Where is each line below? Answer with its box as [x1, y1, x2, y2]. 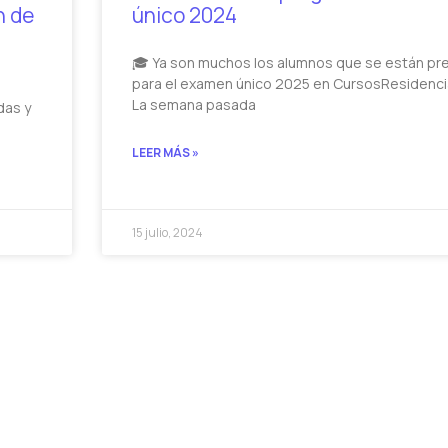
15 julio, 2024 [132, 224, 204, 242]
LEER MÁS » [132, 144, 200, 162]
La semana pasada [132, 95, 257, 115]
